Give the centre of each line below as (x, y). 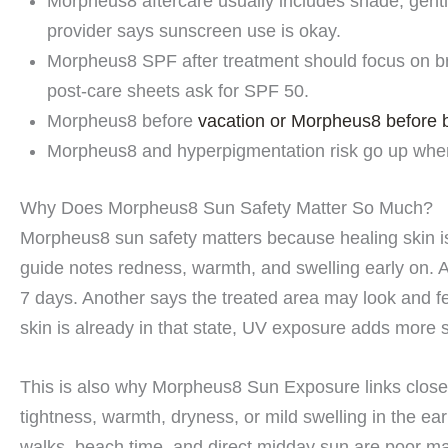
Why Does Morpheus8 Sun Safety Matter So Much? (226, 208)
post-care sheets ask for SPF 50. (178, 91)
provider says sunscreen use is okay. (194, 31)
